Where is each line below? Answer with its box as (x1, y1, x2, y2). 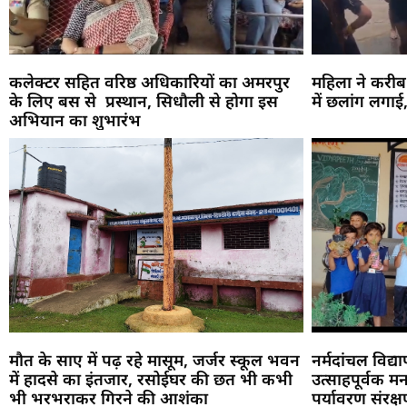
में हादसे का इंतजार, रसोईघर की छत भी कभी (9, 367, 293, 390)
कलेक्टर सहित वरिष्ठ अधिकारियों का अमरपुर (9, 70, 290, 93)
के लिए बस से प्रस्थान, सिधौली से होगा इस (9, 89, 278, 112)
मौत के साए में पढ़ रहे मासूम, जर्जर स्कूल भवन (9, 348, 300, 371)
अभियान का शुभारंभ (9, 108, 141, 131)
